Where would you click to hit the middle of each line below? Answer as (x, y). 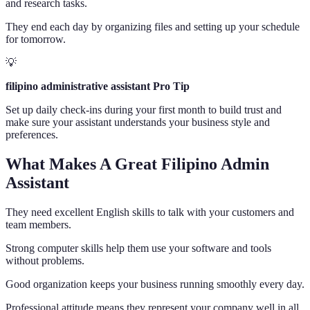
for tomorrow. (36, 39)
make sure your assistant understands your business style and (138, 122)
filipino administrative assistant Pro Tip (98, 86)
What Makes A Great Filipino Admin (137, 164)
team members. (38, 224)
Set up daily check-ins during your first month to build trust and (144, 109)
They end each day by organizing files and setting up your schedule (153, 26)
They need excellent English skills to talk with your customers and (150, 212)
